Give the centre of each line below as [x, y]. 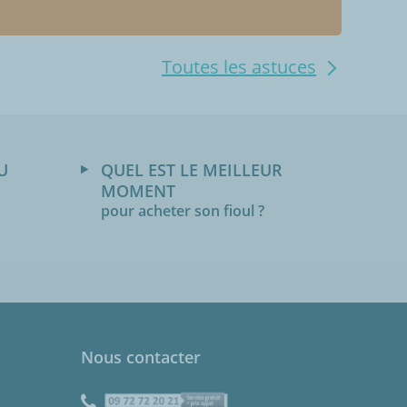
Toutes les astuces [239, 67]
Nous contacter [141, 357]
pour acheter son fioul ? [183, 211]
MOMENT [138, 191]
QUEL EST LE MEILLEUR [192, 170]
